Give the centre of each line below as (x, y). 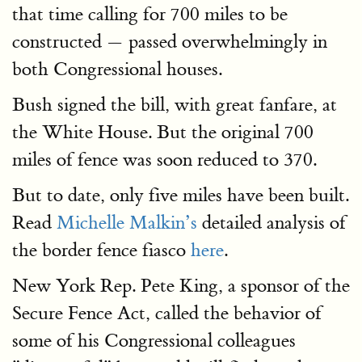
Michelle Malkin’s (127, 223)
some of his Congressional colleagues (154, 341)
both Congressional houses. (117, 69)
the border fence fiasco (101, 250)
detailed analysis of (271, 223)
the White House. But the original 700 (163, 132)
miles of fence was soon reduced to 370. (164, 160)
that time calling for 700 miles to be (150, 14)
